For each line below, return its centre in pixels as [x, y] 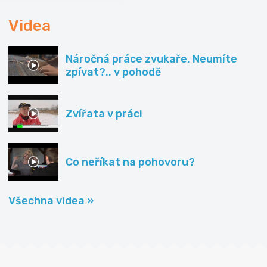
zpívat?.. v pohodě [113, 72]
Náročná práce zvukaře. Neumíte [151, 59]
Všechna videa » [51, 201]
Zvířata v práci [104, 114]
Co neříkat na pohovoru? [130, 162]
